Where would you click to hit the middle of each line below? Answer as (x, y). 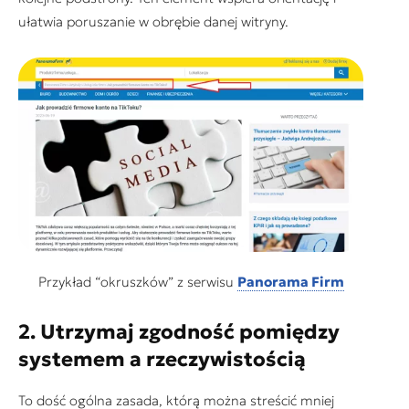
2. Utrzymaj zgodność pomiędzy (179, 331)
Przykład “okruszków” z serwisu (137, 281)
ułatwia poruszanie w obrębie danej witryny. (153, 21)
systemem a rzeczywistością (162, 359)
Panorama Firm (290, 281)
